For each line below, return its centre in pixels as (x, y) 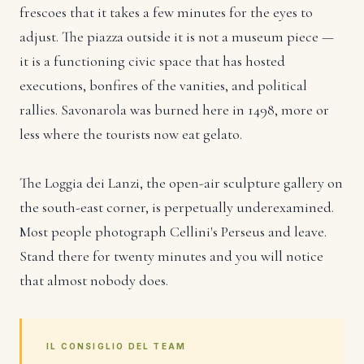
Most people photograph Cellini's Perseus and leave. (173, 231)
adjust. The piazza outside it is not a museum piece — (177, 36)
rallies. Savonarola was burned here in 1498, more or (174, 109)
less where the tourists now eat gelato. (131, 134)
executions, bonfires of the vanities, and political (163, 85)
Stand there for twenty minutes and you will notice (171, 256)
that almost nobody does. (94, 280)
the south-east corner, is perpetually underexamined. (177, 207)
